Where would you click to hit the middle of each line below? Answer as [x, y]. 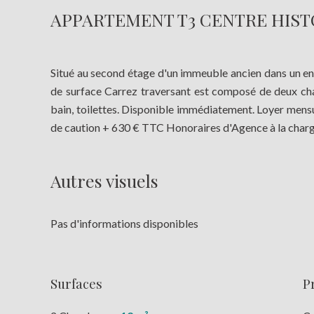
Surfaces [76, 284]
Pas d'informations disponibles [124, 223]
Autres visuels [104, 180]
